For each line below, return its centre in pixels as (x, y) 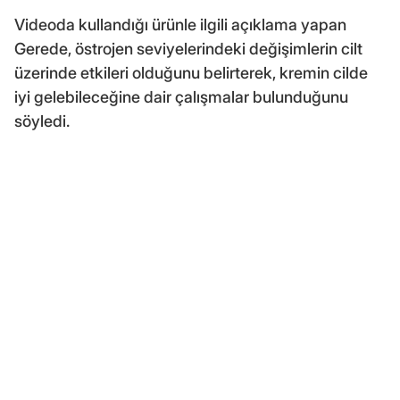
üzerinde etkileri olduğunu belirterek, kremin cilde (191, 72)
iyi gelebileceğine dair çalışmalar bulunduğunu (181, 96)
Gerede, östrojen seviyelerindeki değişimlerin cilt (188, 48)
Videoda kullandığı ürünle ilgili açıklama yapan (180, 24)
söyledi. (42, 121)
